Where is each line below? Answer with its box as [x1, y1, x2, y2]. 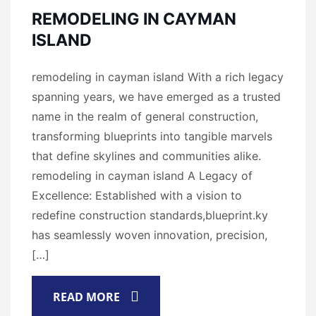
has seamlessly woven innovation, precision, [32, 228, 267, 243]
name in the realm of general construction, [32, 109, 258, 124]
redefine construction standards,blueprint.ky [32, 208, 268, 223]
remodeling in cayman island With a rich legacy [32, 70, 284, 85]
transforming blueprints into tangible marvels [32, 129, 272, 144]
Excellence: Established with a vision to [32, 188, 242, 203]
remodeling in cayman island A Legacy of [32, 169, 253, 183]
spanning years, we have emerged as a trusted [32, 90, 281, 104]
